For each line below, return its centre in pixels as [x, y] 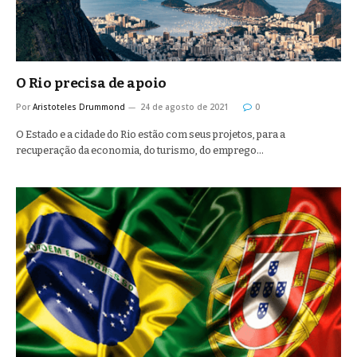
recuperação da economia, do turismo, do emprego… [140, 150]
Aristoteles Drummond [79, 107]
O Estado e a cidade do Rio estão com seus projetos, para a [151, 134]
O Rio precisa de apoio [92, 83]
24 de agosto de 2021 [184, 107]
